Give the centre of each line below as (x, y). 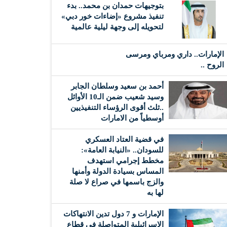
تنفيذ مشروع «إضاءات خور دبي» (112, 16)
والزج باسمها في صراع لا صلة (117, 182)
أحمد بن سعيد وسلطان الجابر (117, 86)
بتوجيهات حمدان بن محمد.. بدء (115, 5)
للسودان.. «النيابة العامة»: (122, 150)
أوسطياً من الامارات (132, 118)
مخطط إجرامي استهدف (125, 160)
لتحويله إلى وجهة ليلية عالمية (117, 27)
